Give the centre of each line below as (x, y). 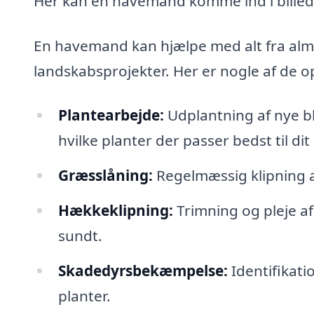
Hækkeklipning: (115, 210)
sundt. (80, 235)
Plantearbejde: (111, 115)
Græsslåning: (105, 176)
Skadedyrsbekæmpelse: (143, 270)
